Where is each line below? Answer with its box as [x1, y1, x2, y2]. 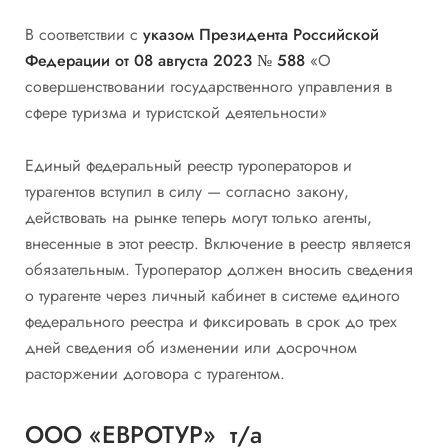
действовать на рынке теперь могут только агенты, [25, 206, 372, 230]
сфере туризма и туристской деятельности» [25, 100, 327, 124]
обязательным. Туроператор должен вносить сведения [25, 258, 413, 282]
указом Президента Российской [143, 22, 379, 46]
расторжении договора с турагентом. [25, 362, 285, 386]
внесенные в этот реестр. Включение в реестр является [25, 232, 411, 256]
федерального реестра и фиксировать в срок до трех [25, 310, 397, 334]
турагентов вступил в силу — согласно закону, [25, 180, 349, 204]
